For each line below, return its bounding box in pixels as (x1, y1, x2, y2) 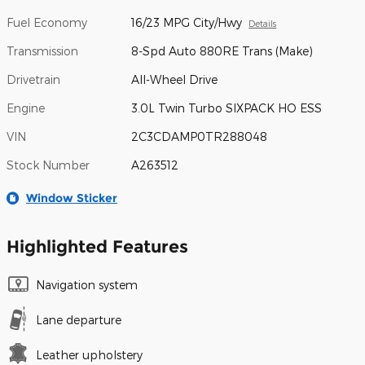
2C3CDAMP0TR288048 (131, 129, 268, 143)
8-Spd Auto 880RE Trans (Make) (131, 43, 314, 58)
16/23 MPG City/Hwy (131, 15, 243, 29)
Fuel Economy (7, 15, 87, 29)
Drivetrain (7, 72, 60, 86)
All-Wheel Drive (131, 72, 218, 86)
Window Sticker (26, 190, 117, 205)
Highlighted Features (7, 235, 188, 257)
